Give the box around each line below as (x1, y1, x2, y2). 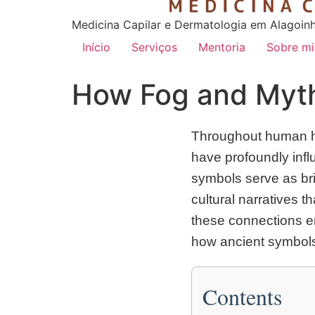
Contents (202, 281, 282, 311)
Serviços (131, 40, 177, 54)
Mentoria (198, 40, 245, 54)
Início (82, 40, 110, 54)
